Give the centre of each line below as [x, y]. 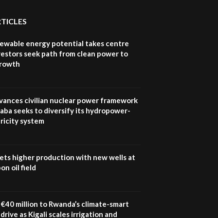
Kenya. [115, 27]
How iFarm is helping [136, 9]
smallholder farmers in [138, 18]
